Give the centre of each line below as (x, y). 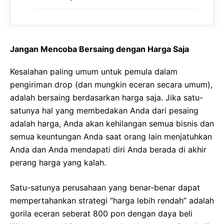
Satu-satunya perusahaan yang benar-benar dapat (105, 188)
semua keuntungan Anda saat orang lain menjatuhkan (111, 137)
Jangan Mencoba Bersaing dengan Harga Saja (99, 49)
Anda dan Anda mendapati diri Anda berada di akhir (108, 150)
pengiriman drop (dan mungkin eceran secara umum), (111, 85)
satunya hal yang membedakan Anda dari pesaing (104, 111)
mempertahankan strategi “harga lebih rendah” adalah (112, 201)
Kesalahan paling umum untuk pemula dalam (94, 72)
